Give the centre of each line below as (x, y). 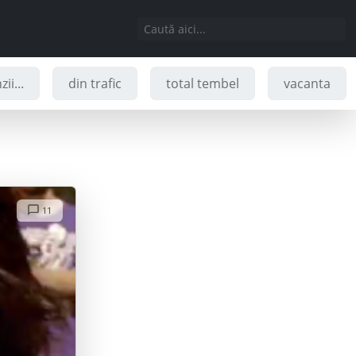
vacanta (308, 83)
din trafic (95, 83)
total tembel (203, 83)
